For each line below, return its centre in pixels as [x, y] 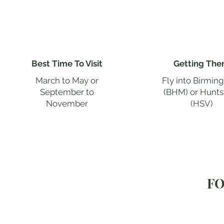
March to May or [67, 80]
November [67, 103]
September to [67, 92]
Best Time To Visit [67, 63]
